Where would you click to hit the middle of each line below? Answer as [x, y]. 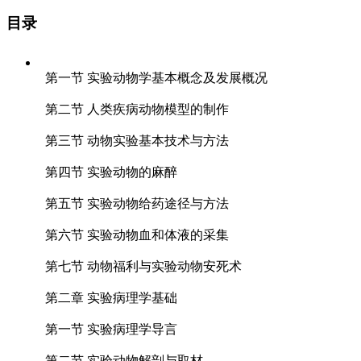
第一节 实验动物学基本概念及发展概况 [156, 77]
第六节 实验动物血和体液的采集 [137, 234]
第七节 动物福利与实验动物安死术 [143, 266]
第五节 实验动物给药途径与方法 [137, 203]
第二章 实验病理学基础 [111, 297]
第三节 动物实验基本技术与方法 [137, 140]
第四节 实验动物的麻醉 [111, 172]
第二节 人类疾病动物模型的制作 [137, 109]
